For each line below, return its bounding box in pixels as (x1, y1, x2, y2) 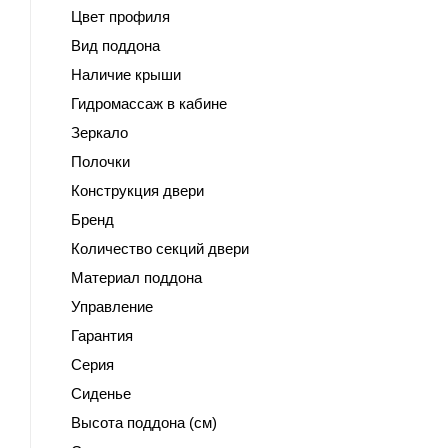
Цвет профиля (71, 8, 170, 26)
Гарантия (71, 327, 133, 345)
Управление (71, 298, 153, 316)
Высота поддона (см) (71, 414, 217, 432)
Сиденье (71, 385, 131, 403)
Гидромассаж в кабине (71, 95, 227, 113)
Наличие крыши (71, 66, 181, 84)
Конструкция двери (71, 182, 204, 200)
